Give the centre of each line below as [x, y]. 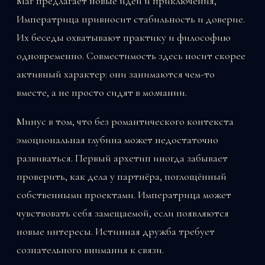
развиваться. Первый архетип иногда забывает [122, 158]
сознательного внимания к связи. [90, 250]
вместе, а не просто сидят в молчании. [102, 93]
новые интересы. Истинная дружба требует [116, 232]
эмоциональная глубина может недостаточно [117, 140]
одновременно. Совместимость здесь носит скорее [131, 56]
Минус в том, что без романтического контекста [125, 122]
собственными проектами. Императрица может [124, 195]
